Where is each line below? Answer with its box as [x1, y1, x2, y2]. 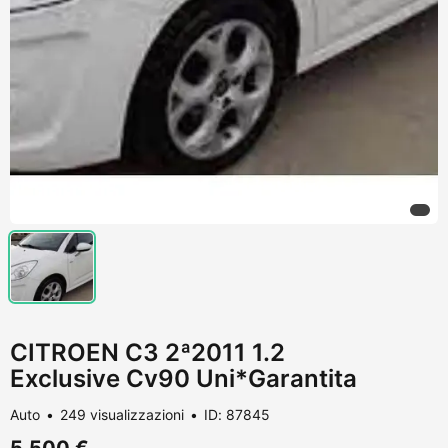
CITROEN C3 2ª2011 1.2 [10, 337, 285, 367]
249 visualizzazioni [60, 405, 184, 423]
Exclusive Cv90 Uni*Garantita [10, 363, 357, 393]
